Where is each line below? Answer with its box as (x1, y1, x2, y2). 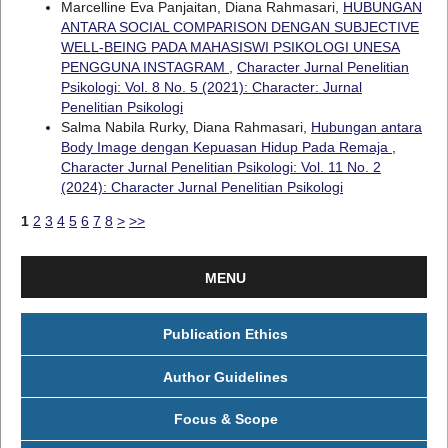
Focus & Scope (173, 411, 278, 428)
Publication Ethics (163, 326, 288, 343)
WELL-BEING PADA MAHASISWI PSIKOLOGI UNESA (60, 39, 400, 56)
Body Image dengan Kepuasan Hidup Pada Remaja (60, 139, 392, 156)
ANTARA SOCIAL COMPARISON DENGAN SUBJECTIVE (60, 19, 419, 36)
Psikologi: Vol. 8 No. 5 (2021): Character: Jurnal (60, 79, 362, 96)
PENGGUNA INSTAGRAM (60, 59, 229, 76)
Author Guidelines (163, 368, 288, 385)
